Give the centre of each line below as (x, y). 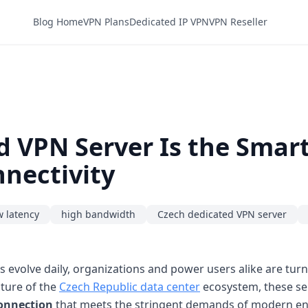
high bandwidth (98, 214)
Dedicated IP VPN (169, 22)
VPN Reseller (238, 22)
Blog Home (58, 22)
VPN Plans (106, 22)
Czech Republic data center (130, 286)
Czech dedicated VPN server (222, 214)
